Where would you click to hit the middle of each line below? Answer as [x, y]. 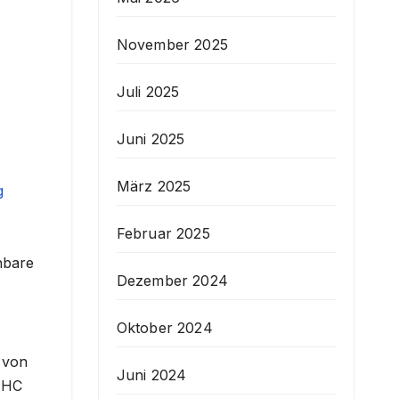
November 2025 [172, 44]
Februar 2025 [163, 233]
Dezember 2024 [172, 280]
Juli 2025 [148, 91]
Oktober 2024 [164, 327]
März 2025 [154, 186]
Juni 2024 [151, 375]
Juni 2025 [151, 138]
